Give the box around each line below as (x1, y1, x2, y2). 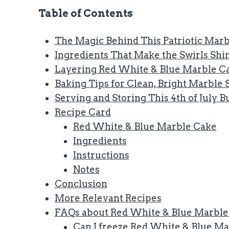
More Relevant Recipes (54, 192, 162, 203)
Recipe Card (54, 106, 111, 118)
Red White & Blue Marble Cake (73, 121, 217, 132)
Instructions (73, 149, 129, 161)
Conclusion (54, 178, 107, 189)
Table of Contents (38, 7, 133, 19)
